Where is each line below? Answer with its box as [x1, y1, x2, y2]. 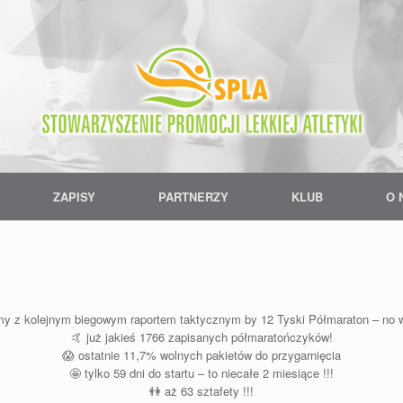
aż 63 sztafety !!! [161, 382, 254, 400]
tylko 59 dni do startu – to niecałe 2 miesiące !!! [81, 364, 334, 382]
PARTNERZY [157, 188, 228, 206]
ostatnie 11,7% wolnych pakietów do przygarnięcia [75, 346, 341, 364]
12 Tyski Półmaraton [260, 310, 369, 328]
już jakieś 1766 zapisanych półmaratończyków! [82, 328, 333, 346]
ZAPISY [52, 188, 95, 206]
